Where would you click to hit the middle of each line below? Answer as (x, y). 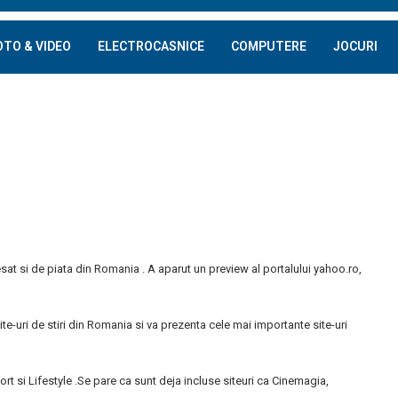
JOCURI (355, 46)
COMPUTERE (269, 46)
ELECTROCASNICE (151, 46)
